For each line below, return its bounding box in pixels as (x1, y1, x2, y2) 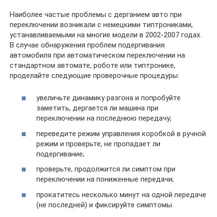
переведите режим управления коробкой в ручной (36, 129, 206, 138)
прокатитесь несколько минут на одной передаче (36, 190, 206, 199)
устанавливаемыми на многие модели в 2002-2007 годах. (10, 30, 201, 39)
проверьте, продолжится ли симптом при (36, 165, 175, 174)
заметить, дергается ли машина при (36, 104, 158, 113)
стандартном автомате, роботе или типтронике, (10, 61, 175, 70)
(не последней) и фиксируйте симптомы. (36, 200, 173, 209)
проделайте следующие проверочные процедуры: (10, 71, 179, 80)
